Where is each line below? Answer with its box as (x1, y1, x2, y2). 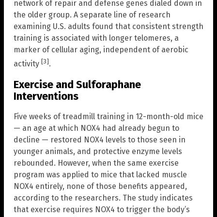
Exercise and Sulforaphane (14, 77, 141, 91)
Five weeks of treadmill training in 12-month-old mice (14, 112, 203, 122)
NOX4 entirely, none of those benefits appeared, (14, 182, 187, 191)
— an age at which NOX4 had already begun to (14, 124, 179, 133)
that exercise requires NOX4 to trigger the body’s (14, 205, 190, 215)
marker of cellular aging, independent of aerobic (14, 45, 188, 55)
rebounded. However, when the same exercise (14, 158, 179, 168)
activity (14, 59, 41, 69)
